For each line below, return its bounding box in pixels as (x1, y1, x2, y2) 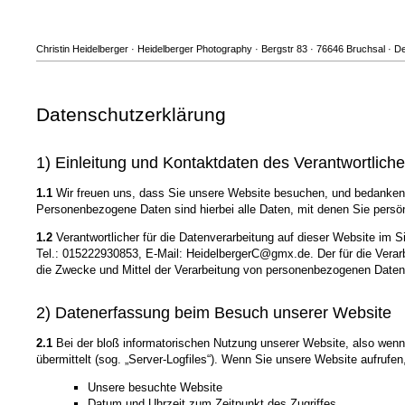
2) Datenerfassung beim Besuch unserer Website (36, 304, 391, 323)
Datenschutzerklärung (36, 104, 226, 126)
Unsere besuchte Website (87, 381, 222, 395)
